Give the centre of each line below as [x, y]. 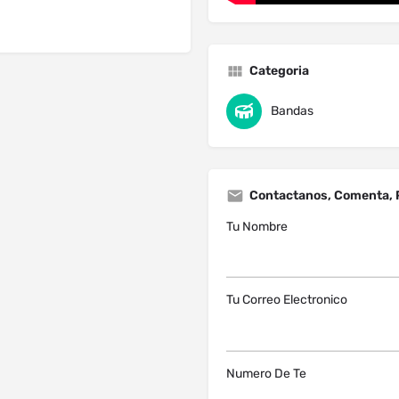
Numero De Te [266, 373]
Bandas [292, 110]
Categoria [279, 70]
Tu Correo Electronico [287, 300]
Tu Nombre [257, 226]
